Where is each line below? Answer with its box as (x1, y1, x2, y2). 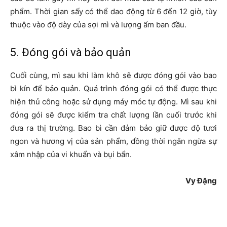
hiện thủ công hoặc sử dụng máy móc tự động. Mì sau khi (10, 97, 217, 107)
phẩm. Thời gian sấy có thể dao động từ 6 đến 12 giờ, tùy (10, 7, 217, 17)
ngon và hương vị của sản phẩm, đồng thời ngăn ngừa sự (10, 136, 217, 146)
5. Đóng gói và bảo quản (10, 46, 131, 59)
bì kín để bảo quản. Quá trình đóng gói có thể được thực (10, 84, 217, 94)
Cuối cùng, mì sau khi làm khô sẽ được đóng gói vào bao (10, 70, 217, 81)
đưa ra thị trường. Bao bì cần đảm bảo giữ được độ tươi (10, 123, 217, 133)
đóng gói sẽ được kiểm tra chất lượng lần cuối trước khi (10, 110, 217, 120)
